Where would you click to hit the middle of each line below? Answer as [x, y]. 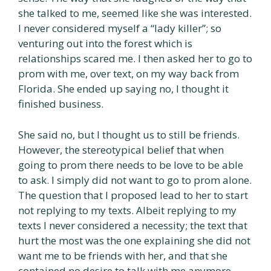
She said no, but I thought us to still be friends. [129, 134]
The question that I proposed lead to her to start [133, 195]
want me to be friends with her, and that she [123, 255]
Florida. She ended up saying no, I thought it [123, 89]
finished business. [61, 104]
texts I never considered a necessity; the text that [133, 225]
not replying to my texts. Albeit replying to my [127, 210]
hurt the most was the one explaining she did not [134, 240]
